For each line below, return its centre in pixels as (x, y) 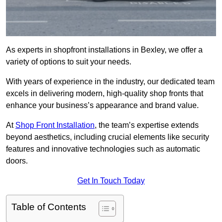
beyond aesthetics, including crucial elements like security (108, 137)
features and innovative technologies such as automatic (103, 149)
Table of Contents (49, 207)
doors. (18, 161)
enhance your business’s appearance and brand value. (102, 106)
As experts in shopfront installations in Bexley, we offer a (104, 50)
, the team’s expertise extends (147, 125)
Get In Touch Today (111, 181)
